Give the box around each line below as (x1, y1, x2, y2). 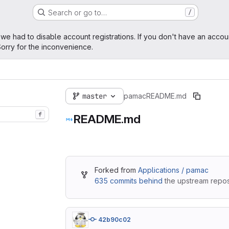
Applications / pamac (138, 166, 209, 174)
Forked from (95, 166, 138, 174)
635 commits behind (95, 176, 163, 185)
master (82, 91, 107, 101)
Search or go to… (48, 8, 107, 17)
